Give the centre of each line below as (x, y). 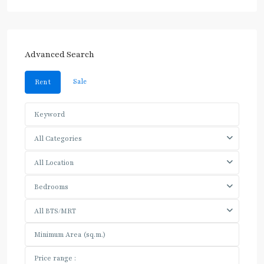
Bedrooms (51, 187)
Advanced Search (60, 55)
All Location (54, 163)
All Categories (58, 139)
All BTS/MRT (55, 211)
